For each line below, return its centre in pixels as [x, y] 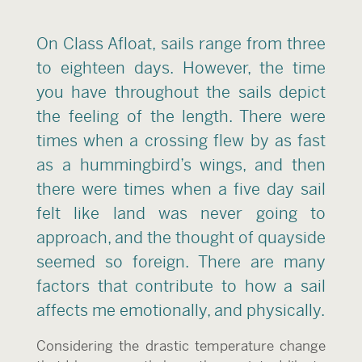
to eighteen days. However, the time [181, 68]
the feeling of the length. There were [181, 117]
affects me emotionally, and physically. [180, 311]
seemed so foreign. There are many [181, 262]
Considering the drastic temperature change [181, 346]
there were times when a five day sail [181, 189]
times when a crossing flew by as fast [181, 141]
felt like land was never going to [181, 214]
